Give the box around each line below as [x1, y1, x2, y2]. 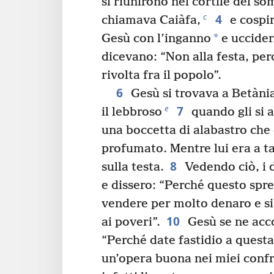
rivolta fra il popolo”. [102, 68, 221, 83]
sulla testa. [102, 160, 164, 175]
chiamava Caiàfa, [102, 13, 201, 28]
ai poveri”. [102, 215, 160, 230]
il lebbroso [102, 105, 162, 120]
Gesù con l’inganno [102, 32, 211, 46]
